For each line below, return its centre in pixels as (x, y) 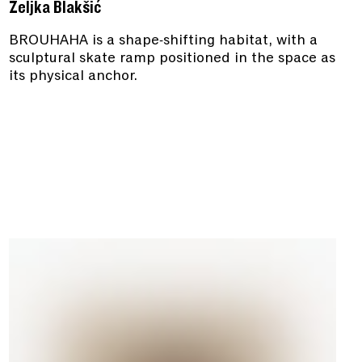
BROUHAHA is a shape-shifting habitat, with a (163, 40)
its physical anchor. (73, 76)
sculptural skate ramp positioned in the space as (172, 58)
